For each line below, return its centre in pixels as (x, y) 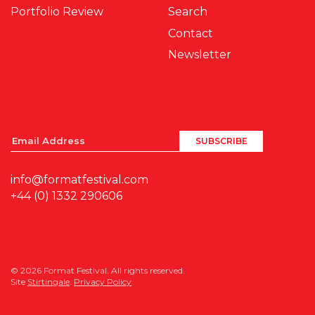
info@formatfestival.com (79, 180)
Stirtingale (49, 282)
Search (188, 12)
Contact (191, 33)
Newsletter (200, 54)
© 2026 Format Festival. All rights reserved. (98, 271)
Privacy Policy (103, 282)
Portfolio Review (57, 12)
